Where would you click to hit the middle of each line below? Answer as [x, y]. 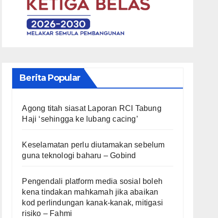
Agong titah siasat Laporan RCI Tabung [92, 109]
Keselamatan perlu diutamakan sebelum [93, 145]
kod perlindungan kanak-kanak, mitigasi [92, 203]
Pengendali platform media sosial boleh [92, 182]
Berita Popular [50, 78]
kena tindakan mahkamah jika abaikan [90, 192]
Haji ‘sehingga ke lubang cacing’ [80, 119]
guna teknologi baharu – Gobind [79, 156]
